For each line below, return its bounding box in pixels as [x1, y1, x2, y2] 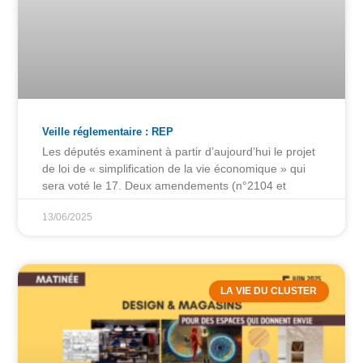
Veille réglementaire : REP [42, 126, 174, 139]
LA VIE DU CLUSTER [220, 285, 318, 297]
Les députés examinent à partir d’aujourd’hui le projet [42, 145, 316, 159]
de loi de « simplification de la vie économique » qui [42, 162, 306, 176]
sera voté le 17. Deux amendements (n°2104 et [42, 179, 287, 193]
